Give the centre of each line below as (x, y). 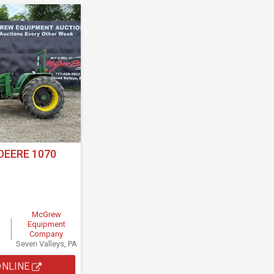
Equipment (46, 224)
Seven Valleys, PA (46, 244)
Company (46, 234)
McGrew (46, 215)
